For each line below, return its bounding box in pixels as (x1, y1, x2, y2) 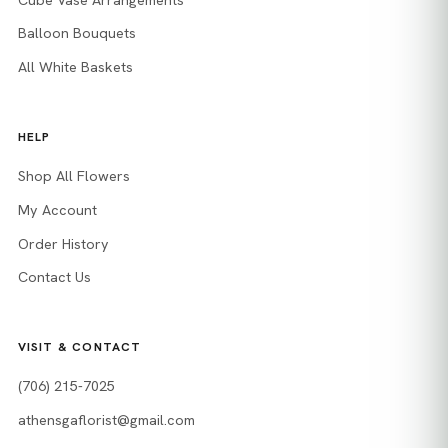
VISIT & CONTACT (17, 339, 142, 356)
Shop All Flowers (17, 167, 130, 186)
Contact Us (17, 268, 91, 287)
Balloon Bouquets (17, 24, 136, 43)
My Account (17, 200, 97, 219)
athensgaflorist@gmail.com (17, 411, 195, 430)
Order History (17, 234, 109, 253)
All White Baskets (17, 58, 133, 77)
